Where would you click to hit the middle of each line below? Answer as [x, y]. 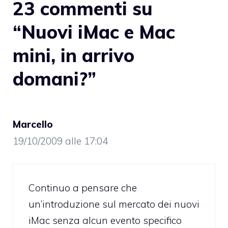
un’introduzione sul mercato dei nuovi [114, 204]
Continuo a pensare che [83, 188]
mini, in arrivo [74, 55]
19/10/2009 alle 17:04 [60, 141]
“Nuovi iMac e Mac [94, 32]
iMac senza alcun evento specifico [105, 221]
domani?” [54, 78]
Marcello [33, 124]
